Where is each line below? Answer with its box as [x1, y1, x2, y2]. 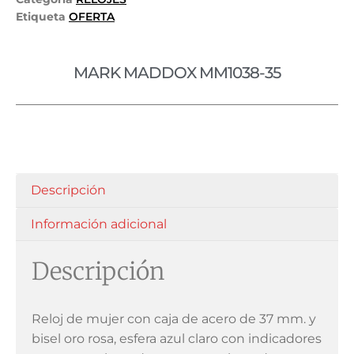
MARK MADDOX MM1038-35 [73, 63, 281, 83]
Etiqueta [16, 9, 66, 24]
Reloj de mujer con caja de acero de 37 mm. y [32, 311, 316, 327]
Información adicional [31, 216, 168, 232]
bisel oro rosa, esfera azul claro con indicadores [32, 331, 322, 347]
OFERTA [69, 9, 115, 24]
